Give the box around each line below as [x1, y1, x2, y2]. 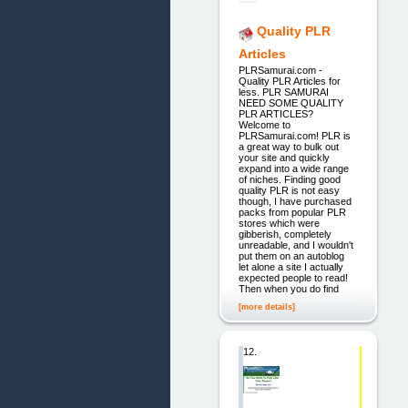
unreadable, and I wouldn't [238, 240, 353, 251]
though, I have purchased [238, 196, 352, 208]
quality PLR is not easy [238, 185, 340, 197]
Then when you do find [238, 283, 339, 295]
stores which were [238, 218, 320, 229]
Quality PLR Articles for [238, 76, 341, 87]
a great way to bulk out [238, 141, 339, 153]
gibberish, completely [238, 229, 331, 240]
